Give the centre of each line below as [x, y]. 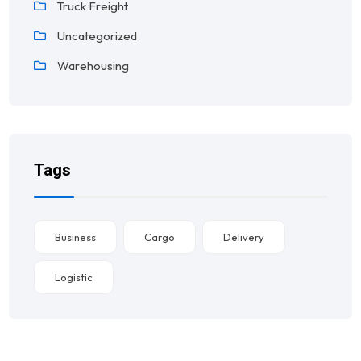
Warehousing [93, 65]
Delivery [244, 237]
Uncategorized [98, 35]
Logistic [74, 277]
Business [76, 237]
